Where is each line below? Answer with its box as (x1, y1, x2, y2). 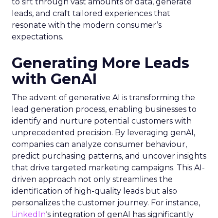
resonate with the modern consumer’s (12, 20, 162, 30)
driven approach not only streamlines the (12, 175, 173, 184)
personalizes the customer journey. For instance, (12, 198, 200, 207)
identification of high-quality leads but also (12, 186, 177, 196)
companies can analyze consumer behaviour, (12, 140, 187, 149)
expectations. (12, 32, 63, 41)
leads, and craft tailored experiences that (12, 9, 170, 18)
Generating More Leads (12, 54, 189, 72)
